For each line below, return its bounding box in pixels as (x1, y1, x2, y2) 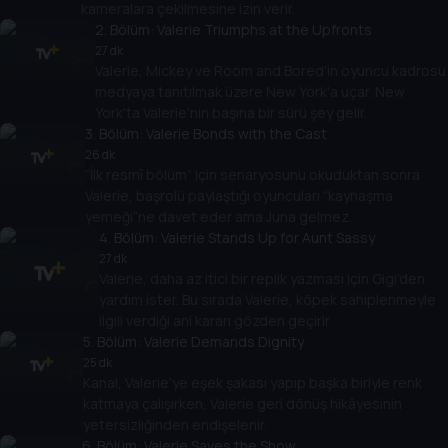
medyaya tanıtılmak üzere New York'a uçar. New (95, 82, 406, 102)
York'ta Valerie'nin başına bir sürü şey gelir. (95, 103, 368, 123)
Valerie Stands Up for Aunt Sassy (160, 228, 375, 248)
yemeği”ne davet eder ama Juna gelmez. (85, 207, 353, 227)
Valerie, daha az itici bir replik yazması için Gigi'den (98, 269, 425, 289)
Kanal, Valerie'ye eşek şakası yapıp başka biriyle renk (82, 373, 422, 393)
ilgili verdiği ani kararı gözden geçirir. (98, 311, 332, 331)
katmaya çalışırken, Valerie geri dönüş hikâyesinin (82, 394, 402, 414)
